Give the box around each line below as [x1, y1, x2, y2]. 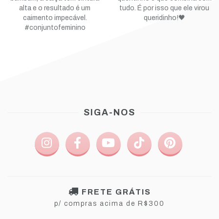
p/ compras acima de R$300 [54, 200, 165, 208]
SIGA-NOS [84, 108, 135, 118]
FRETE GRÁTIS [81, 188, 151, 197]
